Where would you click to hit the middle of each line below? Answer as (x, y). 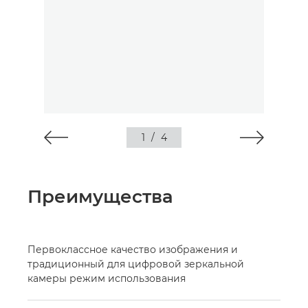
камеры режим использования (107, 278)
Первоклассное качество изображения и (133, 250)
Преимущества (100, 197)
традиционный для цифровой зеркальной (136, 264)
